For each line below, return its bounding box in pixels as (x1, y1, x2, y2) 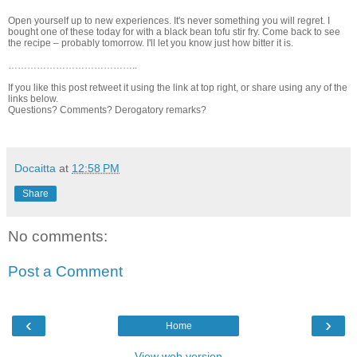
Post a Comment (8, 263, 123, 280)
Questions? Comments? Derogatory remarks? (8, 104, 206, 116)
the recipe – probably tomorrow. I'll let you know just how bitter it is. (8, 37, 293, 49)
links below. (8, 93, 58, 105)
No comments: (8, 228, 108, 245)
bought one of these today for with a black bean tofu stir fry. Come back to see (8, 26, 340, 38)
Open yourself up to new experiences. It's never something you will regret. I (8, 15, 330, 27)
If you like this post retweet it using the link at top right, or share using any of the (8, 82, 347, 94)
